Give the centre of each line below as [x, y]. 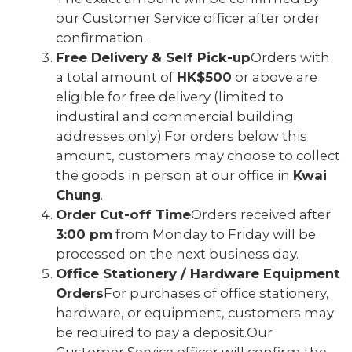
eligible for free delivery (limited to [170, 97]
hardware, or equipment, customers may [195, 313]
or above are [275, 77]
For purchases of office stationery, [216, 293]
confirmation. [101, 38]
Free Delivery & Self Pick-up [153, 57]
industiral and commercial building [175, 116]
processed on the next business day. [177, 254]
